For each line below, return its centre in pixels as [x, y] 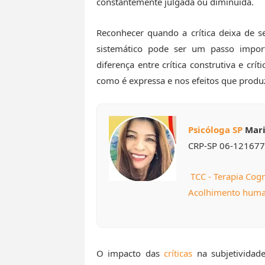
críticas [178, 253]
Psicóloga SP [215, 130]
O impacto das [130, 253]
